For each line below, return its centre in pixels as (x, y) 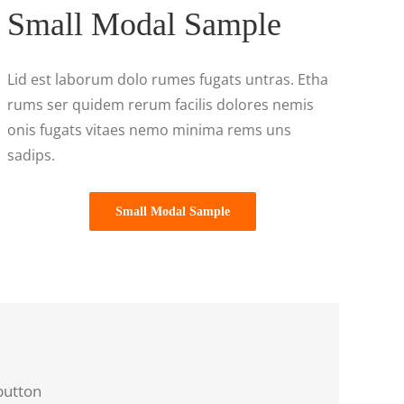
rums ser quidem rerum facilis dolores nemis (160, 104)
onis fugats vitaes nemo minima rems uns (149, 129)
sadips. (31, 155)
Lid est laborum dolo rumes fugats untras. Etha (167, 79)
